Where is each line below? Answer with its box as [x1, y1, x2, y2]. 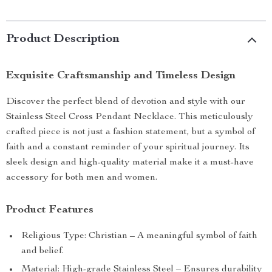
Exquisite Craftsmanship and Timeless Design [6, 70, 236, 81]
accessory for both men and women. [6, 173, 157, 183]
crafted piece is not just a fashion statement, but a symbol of [6, 127, 255, 137]
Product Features [6, 205, 93, 216]
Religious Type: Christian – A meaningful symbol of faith [21, 231, 257, 241]
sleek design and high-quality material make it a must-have [6, 158, 254, 168]
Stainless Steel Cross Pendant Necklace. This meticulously [6, 112, 253, 122]
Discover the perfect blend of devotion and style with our [6, 97, 245, 107]
